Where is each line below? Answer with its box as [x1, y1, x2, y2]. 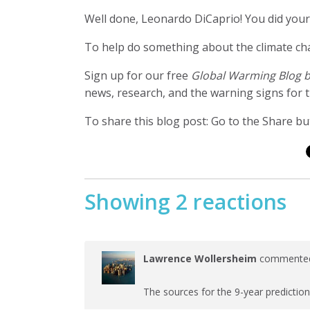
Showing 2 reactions [84, 187, 286, 216]
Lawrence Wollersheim [143, 251, 257, 265]
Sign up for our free [84, 67, 191, 83]
